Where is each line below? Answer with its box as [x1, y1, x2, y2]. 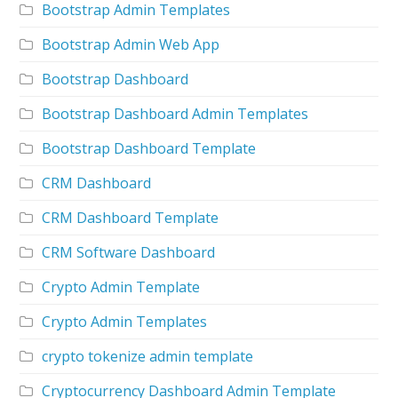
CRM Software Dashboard [42, 242, 216, 262]
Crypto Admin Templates [42, 311, 208, 331]
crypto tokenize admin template [42, 346, 254, 366]
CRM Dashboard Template [42, 207, 219, 227]
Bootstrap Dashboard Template [42, 138, 257, 158]
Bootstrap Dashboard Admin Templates [42, 103, 309, 123]
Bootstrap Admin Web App [42, 34, 220, 54]
